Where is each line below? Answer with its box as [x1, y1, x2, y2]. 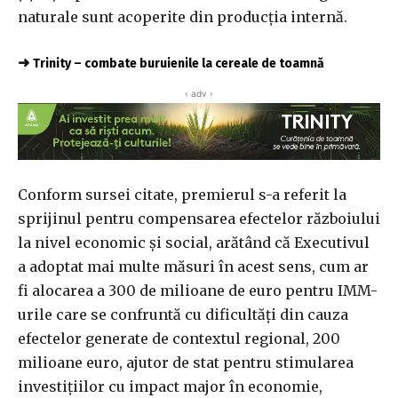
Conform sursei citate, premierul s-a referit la [18, 186, 346, 204]
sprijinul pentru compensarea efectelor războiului [18, 210, 380, 228]
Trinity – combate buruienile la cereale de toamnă [33, 56, 324, 71]
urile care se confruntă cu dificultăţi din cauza [18, 306, 348, 324]
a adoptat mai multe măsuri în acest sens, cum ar [18, 258, 369, 276]
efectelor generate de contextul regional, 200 [18, 330, 340, 348]
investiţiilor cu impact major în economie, [18, 378, 322, 396]
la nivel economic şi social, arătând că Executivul [18, 234, 370, 252]
